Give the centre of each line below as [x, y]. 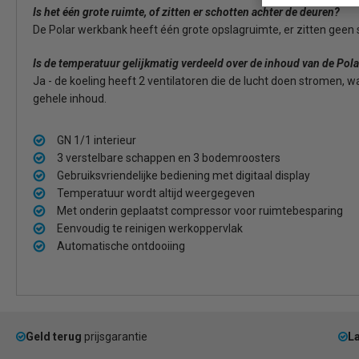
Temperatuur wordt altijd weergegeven [156, 193]
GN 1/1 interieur [97, 140]
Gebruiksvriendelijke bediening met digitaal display [184, 175]
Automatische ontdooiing [121, 246]
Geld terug [54, 337]
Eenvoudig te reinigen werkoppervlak [150, 228]
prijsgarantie [115, 337]
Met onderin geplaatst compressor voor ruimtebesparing [200, 211]
